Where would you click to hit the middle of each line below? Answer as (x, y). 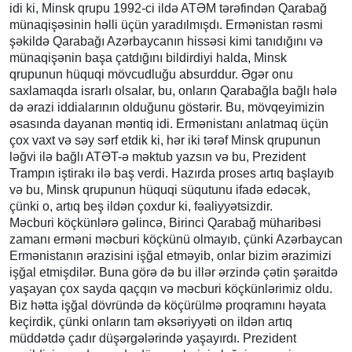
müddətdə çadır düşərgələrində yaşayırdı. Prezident (153, 338)
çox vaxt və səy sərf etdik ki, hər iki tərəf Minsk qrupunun (165, 140)
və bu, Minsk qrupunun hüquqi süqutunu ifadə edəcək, (160, 189)
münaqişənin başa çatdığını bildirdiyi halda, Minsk (148, 57)
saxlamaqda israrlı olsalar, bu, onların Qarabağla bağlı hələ (173, 90)
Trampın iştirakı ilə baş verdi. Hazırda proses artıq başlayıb (172, 173)
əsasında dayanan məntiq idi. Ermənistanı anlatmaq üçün (169, 123)
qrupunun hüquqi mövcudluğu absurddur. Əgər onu (151, 74)
